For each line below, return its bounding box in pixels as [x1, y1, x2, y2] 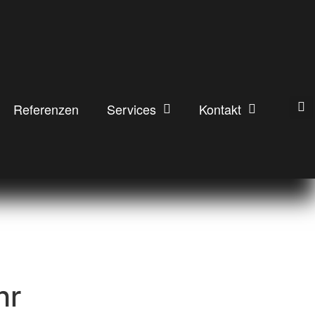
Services [107, 99, 157, 118]
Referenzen [13, 99, 79, 118]
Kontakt [199, 99, 242, 118]
